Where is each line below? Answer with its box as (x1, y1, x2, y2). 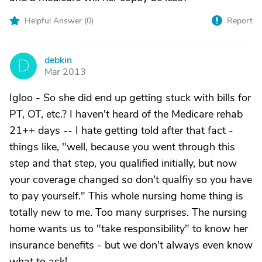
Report (227, 15, 253, 26)
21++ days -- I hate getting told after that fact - (9, 123, 233, 137)
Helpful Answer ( (25, 15, 87, 26)
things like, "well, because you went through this (9, 140, 235, 154)
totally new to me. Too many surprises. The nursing (9, 205, 247, 219)
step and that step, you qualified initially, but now (9, 156, 237, 170)
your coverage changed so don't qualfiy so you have (9, 173, 252, 187)
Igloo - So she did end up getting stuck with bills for (9, 91, 251, 105)
